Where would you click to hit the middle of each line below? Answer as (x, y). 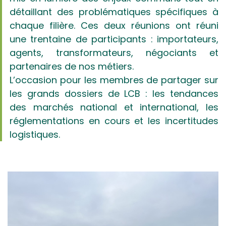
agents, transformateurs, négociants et (114, 52)
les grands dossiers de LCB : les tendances (114, 93)
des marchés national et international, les (114, 107)
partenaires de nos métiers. (72, 66)
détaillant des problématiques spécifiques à (114, 12)
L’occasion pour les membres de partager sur (114, 80)
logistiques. (36, 134)
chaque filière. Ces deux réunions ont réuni (114, 25)
